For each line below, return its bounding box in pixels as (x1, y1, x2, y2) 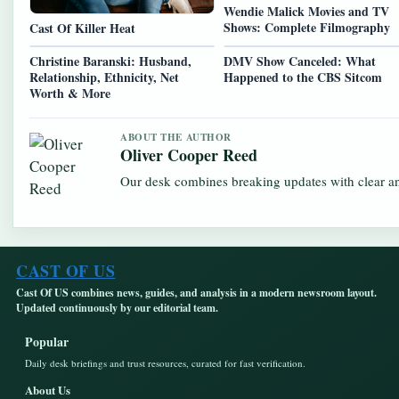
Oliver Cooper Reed (120, 143, 257, 167)
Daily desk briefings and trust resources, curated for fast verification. (25, 356, 305, 370)
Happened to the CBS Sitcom (223, 68, 382, 87)
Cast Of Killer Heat (29, 19, 135, 38)
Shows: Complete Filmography (223, 17, 390, 37)
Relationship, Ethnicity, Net (29, 68, 179, 87)
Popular (25, 332, 69, 352)
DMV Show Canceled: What (223, 52, 376, 71)
